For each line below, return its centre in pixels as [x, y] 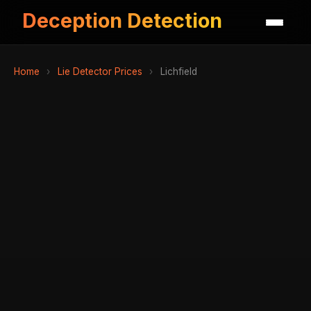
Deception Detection [122, 20]
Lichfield [177, 71]
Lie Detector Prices [100, 71]
